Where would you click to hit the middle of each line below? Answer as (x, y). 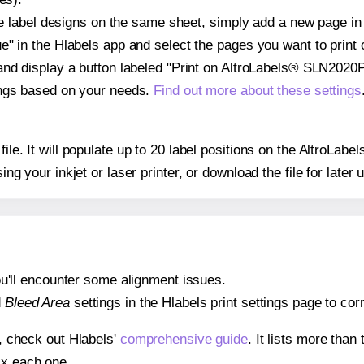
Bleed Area (37, 303)
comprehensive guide (184, 339)
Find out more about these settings (258, 90)
